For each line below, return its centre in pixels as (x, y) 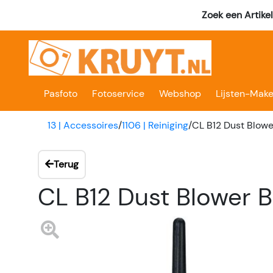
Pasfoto (61, 94)
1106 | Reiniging (155, 125)
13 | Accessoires (83, 125)
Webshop (180, 94)
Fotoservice (118, 94)
